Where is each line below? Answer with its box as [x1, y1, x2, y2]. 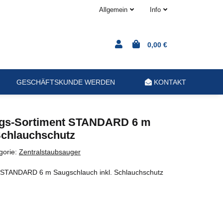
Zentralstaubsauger [19, 148, 81, 156]
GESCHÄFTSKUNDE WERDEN [16, 78, 115, 86]
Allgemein [99, 6, 127, 13]
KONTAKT [151, 78, 186, 86]
